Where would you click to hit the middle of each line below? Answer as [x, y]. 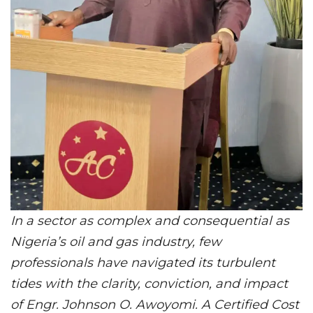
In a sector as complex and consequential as [150, 220]
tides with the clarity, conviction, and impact [149, 283]
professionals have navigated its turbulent [143, 262]
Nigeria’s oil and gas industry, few [116, 241]
